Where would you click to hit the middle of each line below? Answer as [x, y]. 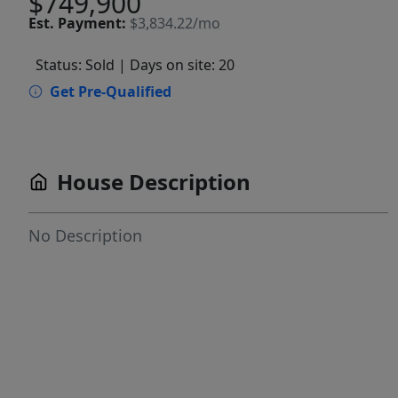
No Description [85, 236]
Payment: [92, 23]
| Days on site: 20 [176, 65]
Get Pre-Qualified [111, 92]
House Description [154, 182]
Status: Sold [75, 65]
